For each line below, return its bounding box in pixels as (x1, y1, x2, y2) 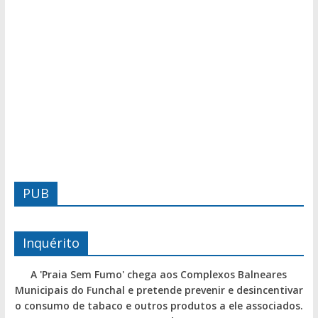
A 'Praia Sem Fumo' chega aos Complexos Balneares (31, 267, 287, 281)
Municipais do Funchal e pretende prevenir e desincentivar (14, 283, 303, 297)
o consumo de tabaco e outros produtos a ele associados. (14, 298, 303, 312)
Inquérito (22, 234, 79, 251)
